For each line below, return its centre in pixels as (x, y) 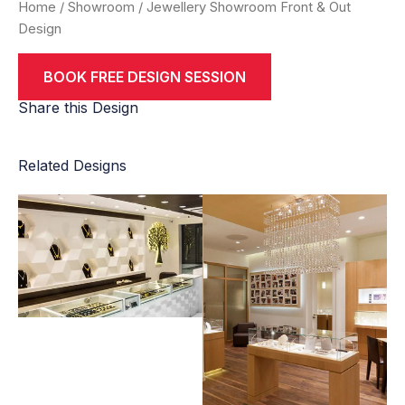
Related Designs (72, 166)
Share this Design (78, 108)
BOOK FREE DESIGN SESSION (145, 77)
